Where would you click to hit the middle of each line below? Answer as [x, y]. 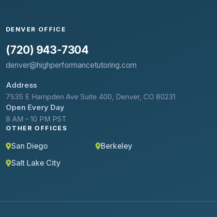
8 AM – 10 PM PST [36, 119]
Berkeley [116, 146]
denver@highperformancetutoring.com [71, 65]
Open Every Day [35, 108]
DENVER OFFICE [36, 30]
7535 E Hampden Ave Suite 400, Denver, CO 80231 [91, 97]
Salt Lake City [36, 163]
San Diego [30, 146]
